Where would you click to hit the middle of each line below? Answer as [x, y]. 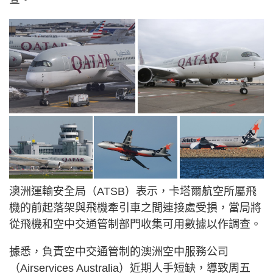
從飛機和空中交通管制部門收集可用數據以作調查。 [135, 224]
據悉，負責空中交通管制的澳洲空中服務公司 [119, 251]
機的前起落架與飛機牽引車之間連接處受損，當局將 [135, 207]
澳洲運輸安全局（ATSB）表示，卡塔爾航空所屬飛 [133, 191]
